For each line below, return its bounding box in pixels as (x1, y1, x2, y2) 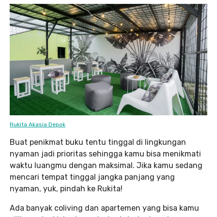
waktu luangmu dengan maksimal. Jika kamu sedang (10, 160, 202, 170)
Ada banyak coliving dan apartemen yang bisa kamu (10, 203, 199, 213)
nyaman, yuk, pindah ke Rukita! (10, 184, 123, 193)
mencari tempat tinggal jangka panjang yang (10, 172, 175, 182)
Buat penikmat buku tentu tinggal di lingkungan (10, 137, 186, 147)
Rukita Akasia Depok (10, 121, 65, 128)
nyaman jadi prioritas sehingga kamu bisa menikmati (10, 149, 201, 158)
